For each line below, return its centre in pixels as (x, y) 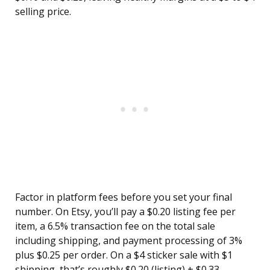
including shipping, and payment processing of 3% (129, 241)
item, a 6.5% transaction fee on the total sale (115, 226)
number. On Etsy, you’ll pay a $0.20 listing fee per (125, 212)
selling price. (43, 12)
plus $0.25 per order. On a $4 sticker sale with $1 (124, 255)
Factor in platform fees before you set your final (124, 197)
